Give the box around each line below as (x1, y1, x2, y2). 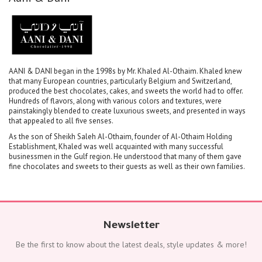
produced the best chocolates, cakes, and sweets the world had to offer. (9, 85, 243, 96)
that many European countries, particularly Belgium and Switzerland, (9, 75, 232, 86)
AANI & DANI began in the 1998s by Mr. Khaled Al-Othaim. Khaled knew (9, 65, 242, 76)
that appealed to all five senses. (9, 115, 113, 126)
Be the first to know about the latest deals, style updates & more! (15, 239, 247, 250)
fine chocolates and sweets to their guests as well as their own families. (9, 161, 245, 171)
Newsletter (102, 220, 160, 232)
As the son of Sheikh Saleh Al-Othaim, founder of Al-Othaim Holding (9, 131, 232, 142)
